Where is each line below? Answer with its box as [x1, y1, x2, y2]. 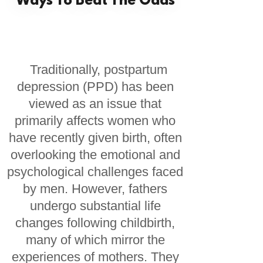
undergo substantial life [29, 198, 161, 213]
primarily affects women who [15, 113, 176, 128]
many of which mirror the [25, 232, 165, 247]
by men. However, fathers [23, 181, 168, 196]
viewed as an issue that [29, 96, 162, 111]
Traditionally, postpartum [23, 62, 168, 77]
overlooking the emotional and [10, 147, 180, 162]
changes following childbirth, [15, 215, 176, 230]
